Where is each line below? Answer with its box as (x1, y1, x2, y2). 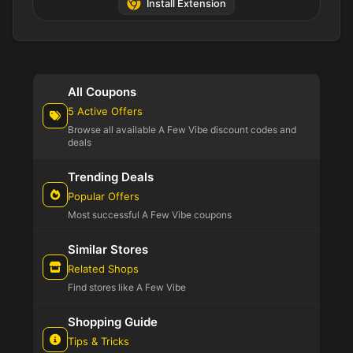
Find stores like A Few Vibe (68, 281, 186, 293)
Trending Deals (68, 169, 154, 184)
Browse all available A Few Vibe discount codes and (68, 123, 296, 136)
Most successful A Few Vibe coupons (68, 208, 232, 221)
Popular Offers (68, 189, 139, 203)
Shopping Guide (68, 314, 158, 329)
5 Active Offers (68, 104, 143, 117)
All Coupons (68, 84, 136, 99)
